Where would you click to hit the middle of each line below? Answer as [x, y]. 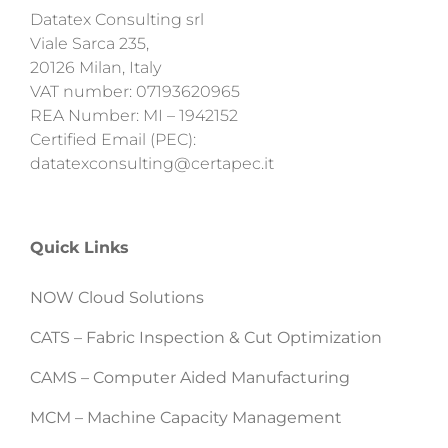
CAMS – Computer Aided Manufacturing [189, 377]
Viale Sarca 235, [89, 43]
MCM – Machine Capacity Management [185, 417]
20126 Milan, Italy [95, 67]
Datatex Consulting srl [116, 19]
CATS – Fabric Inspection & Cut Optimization [205, 337]
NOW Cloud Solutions [116, 297]
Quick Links [79, 247]
